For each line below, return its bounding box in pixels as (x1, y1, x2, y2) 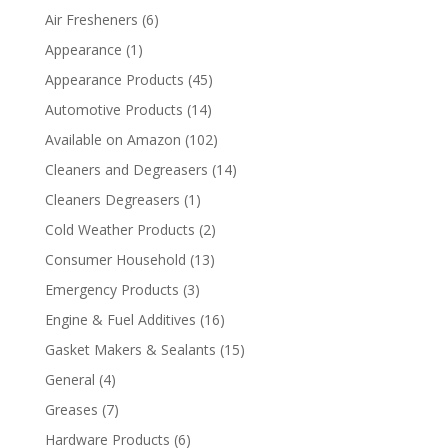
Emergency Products (44, 280, 179, 299)
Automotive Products (44, 100, 183, 119)
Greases (44, 400, 98, 419)
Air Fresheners (44, 10, 138, 29)
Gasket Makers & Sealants (44, 340, 216, 359)
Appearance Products (44, 70, 184, 89)
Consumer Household (44, 250, 186, 269)
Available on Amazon (44, 130, 181, 149)
